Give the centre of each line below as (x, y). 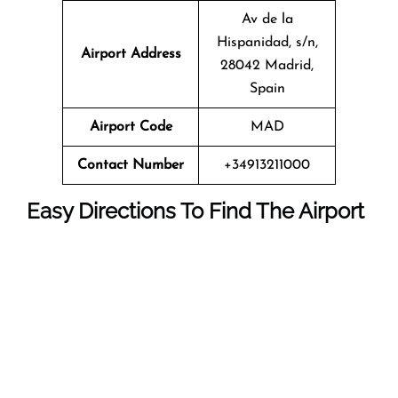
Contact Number (131, 165)
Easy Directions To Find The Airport (195, 211)
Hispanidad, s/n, (267, 42)
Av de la (267, 19)
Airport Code (131, 127)
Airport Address (131, 54)
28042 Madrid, (267, 65)
